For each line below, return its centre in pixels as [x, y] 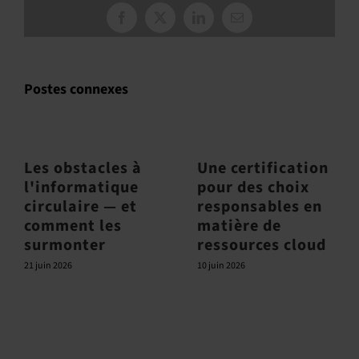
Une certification [263, 168]
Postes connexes [76, 89]
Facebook [145, 23]
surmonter [65, 245]
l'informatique [81, 188]
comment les [73, 226]
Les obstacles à [83, 168]
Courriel [257, 23]
